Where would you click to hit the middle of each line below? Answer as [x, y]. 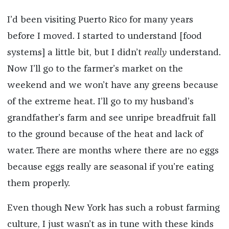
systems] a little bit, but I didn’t [75, 53]
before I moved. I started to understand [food [104, 37]
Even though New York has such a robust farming [113, 208]
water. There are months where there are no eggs [113, 151]
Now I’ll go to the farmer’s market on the [95, 69]
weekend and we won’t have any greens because [112, 86]
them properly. [38, 184]
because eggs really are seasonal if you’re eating [110, 167]
